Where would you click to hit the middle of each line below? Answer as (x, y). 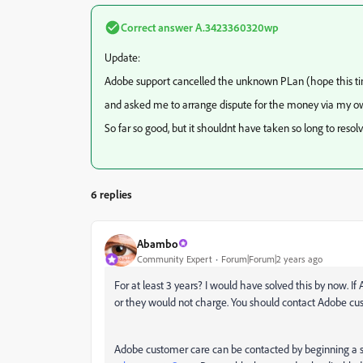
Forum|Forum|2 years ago (272, 258)
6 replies (111, 194)
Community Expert (175, 258)
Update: (122, 57)
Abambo (158, 243)
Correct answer (157, 27)
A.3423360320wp (236, 27)
